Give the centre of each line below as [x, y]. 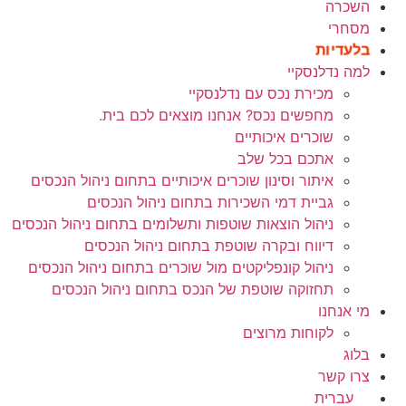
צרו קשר [344, 376]
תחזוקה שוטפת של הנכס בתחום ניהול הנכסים [193, 289]
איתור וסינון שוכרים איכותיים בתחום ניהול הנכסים [182, 180]
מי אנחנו [344, 311]
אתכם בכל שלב [285, 159]
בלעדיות [343, 50]
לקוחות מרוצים [288, 333]
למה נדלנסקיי [329, 72]
